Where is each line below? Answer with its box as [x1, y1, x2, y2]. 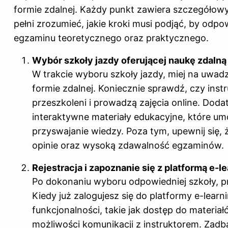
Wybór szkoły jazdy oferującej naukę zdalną [32, 55, 226, 66]
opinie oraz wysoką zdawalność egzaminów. [32, 140, 224, 151]
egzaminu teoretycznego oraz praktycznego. [14, 33, 209, 44]
